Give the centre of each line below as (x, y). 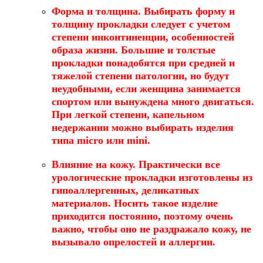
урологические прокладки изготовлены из (152, 177)
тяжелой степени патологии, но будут (141, 76)
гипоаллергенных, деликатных (125, 190)
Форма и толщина (95, 11)
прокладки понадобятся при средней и (143, 63)
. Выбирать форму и (186, 11)
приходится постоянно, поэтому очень (142, 216)
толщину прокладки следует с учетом (141, 24)
